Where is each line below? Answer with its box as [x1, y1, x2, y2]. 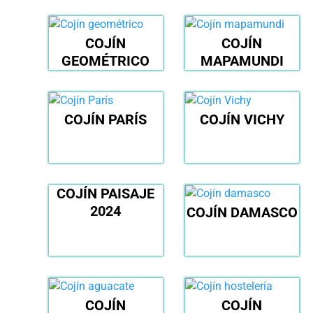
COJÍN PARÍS [64, 111, 147, 129]
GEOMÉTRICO [61, 52, 150, 70]
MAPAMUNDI [200, 52, 284, 70]
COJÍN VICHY [199, 111, 284, 129]
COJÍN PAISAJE [57, 185, 155, 203]
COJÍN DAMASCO [186, 204, 298, 221]
